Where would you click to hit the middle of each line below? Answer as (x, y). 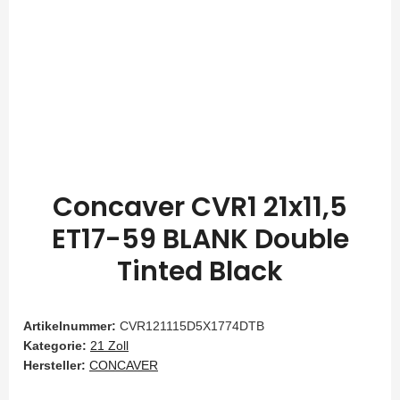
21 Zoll (109, 346)
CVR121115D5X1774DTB (192, 326)
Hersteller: (54, 366)
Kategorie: (57, 346)
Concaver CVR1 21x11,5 (200, 208)
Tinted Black (200, 272)
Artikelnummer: (71, 326)
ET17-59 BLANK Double (200, 240)
